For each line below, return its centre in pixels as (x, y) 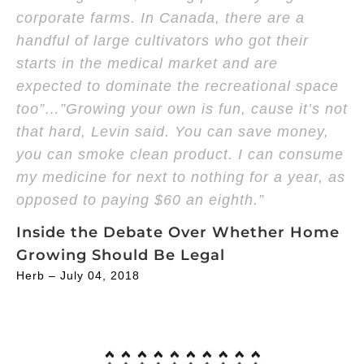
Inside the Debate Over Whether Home (178, 232)
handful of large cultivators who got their (162, 40)
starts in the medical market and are (147, 63)
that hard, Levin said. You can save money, (173, 131)
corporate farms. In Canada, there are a (160, 17)
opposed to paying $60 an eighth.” (140, 199)
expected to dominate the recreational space (178, 86)
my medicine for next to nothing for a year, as (181, 177)
